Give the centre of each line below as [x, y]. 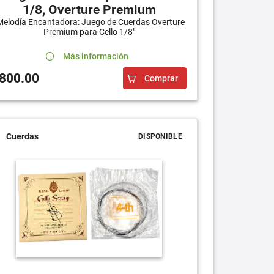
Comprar [161, 78]
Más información [95, 56]
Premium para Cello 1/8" [89, 31]
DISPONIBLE [160, 136]
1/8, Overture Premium [89, 9]
